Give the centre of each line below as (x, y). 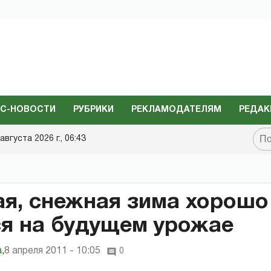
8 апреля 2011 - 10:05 (52, 251)
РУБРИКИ (93, 109)
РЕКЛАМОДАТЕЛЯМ (176, 109)
